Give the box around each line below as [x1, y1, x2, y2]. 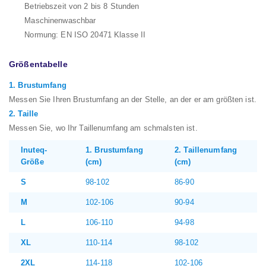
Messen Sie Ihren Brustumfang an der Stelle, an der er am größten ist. [9, 95, 256, 104]
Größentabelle [9, 59, 68, 69]
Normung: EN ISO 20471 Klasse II [24, 30, 146, 40]
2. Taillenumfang [175, 145, 237, 155]
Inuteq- [21, 145, 47, 155]
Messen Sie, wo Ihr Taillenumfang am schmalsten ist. [9, 123, 198, 133]
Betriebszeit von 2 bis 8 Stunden [24, 2, 140, 11]
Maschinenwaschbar [24, 16, 96, 26]
